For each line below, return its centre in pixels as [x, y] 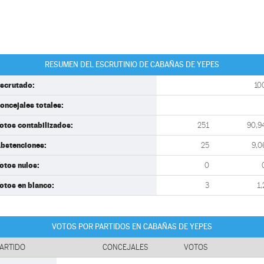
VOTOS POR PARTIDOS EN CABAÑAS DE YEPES [132, 227]
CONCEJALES [126, 247]
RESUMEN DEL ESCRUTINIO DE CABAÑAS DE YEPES [132, 65]
